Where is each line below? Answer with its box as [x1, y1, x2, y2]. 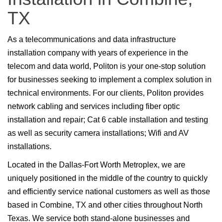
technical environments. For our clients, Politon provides [7, 89, 204, 98]
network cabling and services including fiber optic [7, 102, 180, 111]
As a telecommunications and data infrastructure [7, 35, 176, 44]
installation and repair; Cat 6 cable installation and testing [7, 115, 208, 124]
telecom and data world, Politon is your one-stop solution [7, 62, 206, 71]
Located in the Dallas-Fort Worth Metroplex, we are [7, 161, 185, 169]
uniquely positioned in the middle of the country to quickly [7, 174, 208, 183]
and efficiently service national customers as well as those [7, 187, 210, 196]
